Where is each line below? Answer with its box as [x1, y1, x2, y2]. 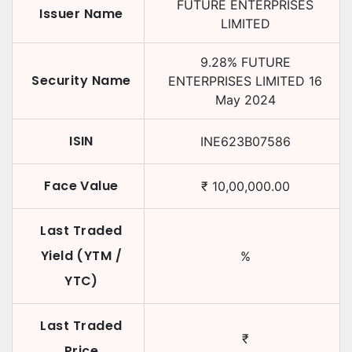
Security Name [31, 71, 131, 90]
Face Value [44, 177, 119, 195]
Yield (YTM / [40, 247, 123, 265]
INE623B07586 [200, 134, 291, 149]
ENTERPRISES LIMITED [168, 73, 305, 89]
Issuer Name [39, 5, 123, 23]
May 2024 [214, 92, 276, 108]
